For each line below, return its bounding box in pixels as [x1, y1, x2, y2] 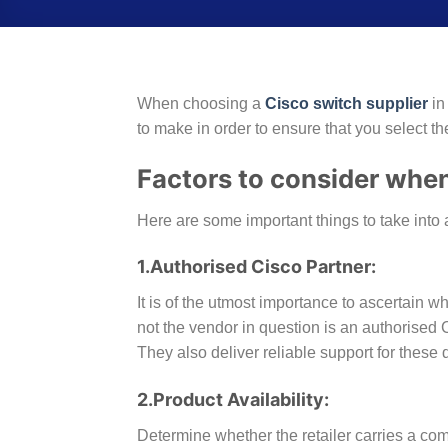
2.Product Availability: [137, 389, 329, 411]
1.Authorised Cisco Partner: [137, 256, 376, 278]
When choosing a [137, 95, 265, 112]
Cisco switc [265, 95, 352, 112]
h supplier [352, 95, 428, 112]
